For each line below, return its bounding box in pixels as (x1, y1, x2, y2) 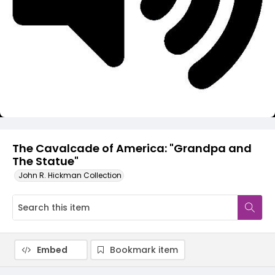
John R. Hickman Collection (18, 170, 122, 180)
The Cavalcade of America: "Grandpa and (12, 141, 252, 156)
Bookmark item (110, 244, 178, 256)
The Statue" (12, 153, 79, 169)
